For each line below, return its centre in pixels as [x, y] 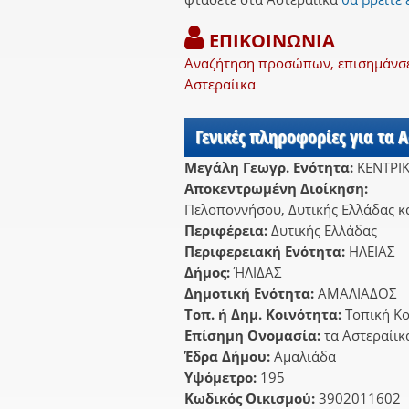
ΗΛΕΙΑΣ [372, 252]
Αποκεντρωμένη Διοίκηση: [278, 189]
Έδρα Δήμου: [229, 357]
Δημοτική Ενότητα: [251, 294]
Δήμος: [209, 273]
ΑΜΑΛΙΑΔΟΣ [357, 294]
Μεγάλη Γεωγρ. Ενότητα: [271, 168]
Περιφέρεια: [228, 231]
